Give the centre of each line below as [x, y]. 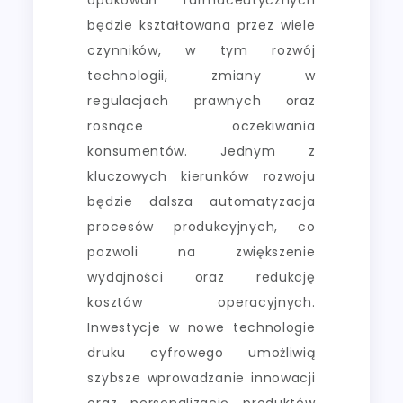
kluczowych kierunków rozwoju [201, 176]
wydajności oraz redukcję [201, 277]
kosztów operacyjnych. [201, 302]
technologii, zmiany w [201, 75]
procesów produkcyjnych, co [201, 226]
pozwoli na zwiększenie [201, 251]
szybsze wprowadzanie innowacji [201, 377]
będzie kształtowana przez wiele [201, 25]
